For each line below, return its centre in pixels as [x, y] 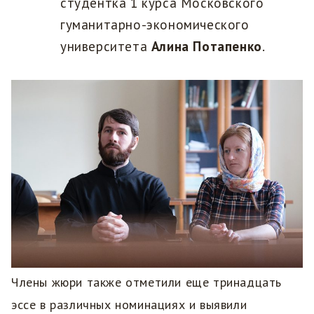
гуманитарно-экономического [155, 25]
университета [106, 47]
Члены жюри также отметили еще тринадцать [147, 282]
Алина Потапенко [206, 47]
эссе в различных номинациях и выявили [129, 304]
